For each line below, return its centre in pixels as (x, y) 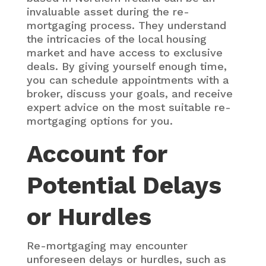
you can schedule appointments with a (128, 80)
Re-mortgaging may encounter (107, 245)
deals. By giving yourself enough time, (126, 66)
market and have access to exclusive (124, 52)
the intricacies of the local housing (116, 39)
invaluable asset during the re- (108, 11)
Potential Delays (124, 185)
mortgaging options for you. (99, 121)
